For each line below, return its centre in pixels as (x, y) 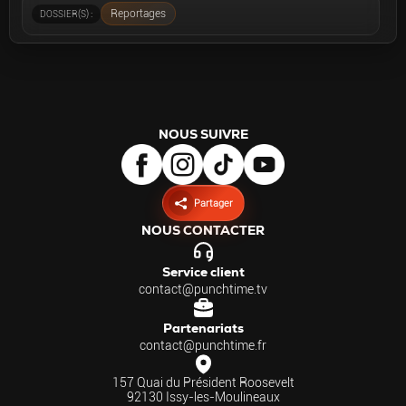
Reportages (138, 14)
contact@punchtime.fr (203, 345)
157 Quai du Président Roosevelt (203, 382)
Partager (213, 203)
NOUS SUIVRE (203, 134)
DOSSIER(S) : (66, 14)
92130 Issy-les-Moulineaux (203, 397)
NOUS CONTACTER (203, 230)
